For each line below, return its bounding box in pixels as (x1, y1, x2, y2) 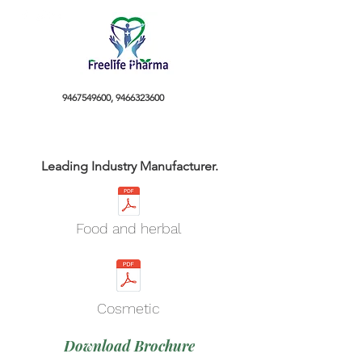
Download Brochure (64, 336, 195, 356)
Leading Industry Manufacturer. (40, 158, 218, 174)
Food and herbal (75, 220, 182, 237)
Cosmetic (97, 300, 160, 317)
